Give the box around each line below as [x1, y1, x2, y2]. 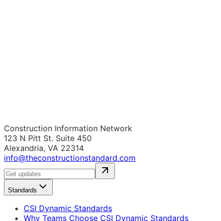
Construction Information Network [4, 123, 132, 134]
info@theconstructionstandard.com [4, 153, 136, 163]
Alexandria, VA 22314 [4, 143, 84, 153]
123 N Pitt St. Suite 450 [4, 133, 92, 144]
